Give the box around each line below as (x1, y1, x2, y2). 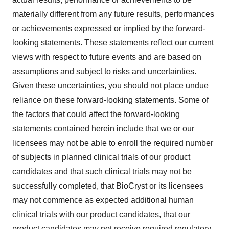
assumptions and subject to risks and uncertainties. (12, 67, 196, 76)
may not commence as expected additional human (12, 196, 194, 204)
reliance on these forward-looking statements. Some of (12, 96, 209, 104)
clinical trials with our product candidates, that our (12, 210, 190, 219)
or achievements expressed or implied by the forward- (12, 24, 205, 33)
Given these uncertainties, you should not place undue (12, 81, 209, 90)
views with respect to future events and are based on (12, 53, 201, 61)
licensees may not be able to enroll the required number (12, 139, 213, 147)
